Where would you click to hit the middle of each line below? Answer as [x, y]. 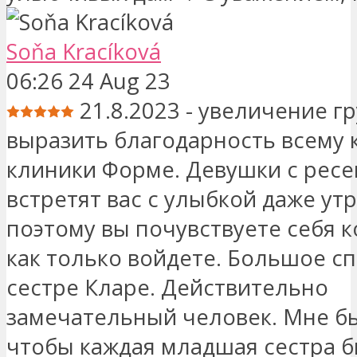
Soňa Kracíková [84, 51]
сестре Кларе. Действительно [167, 287]
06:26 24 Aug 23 [88, 80]
